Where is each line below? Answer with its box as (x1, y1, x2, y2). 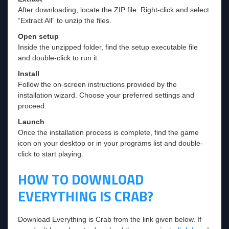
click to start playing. (18, 149, 83, 158)
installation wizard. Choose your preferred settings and (18, 90, 194, 99)
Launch (18, 117, 44, 126)
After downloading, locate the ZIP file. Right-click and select (18, 5, 209, 14)
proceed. (18, 101, 47, 110)
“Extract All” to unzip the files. (18, 16, 111, 25)
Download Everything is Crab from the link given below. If (18, 215, 201, 223)
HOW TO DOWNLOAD (18, 168, 144, 190)
